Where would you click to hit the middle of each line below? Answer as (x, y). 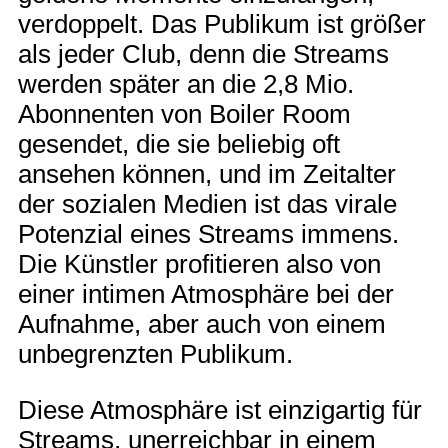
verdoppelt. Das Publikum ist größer (222, 24)
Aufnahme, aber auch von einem (202, 324)
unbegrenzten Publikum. (155, 354)
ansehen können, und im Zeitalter (207, 174)
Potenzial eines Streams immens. (208, 234)
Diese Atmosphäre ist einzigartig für (220, 409)
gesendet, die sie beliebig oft (179, 144)
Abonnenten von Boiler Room (184, 114)
